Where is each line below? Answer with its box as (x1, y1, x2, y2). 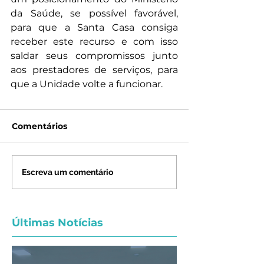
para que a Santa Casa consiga (11, 22, 178, 33)
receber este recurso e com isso (11, 36, 178, 47)
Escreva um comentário (22, 167, 113, 177)
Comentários (12, 121, 67, 131)
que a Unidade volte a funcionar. (11, 78, 163, 90)
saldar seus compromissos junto (11, 50, 178, 61)
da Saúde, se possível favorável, (11, 8, 178, 19)
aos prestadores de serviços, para (11, 64, 178, 75)
